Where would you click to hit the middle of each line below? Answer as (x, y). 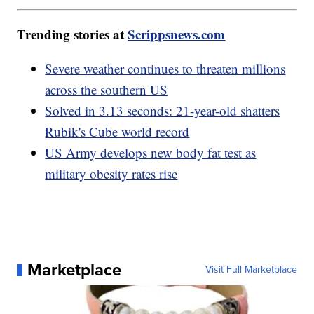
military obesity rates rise (111, 174)
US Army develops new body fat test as (151, 153)
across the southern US (107, 90)
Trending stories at (73, 34)
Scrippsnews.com (177, 34)
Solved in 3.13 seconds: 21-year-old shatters (163, 111)
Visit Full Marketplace (251, 270)
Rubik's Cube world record (117, 132)
